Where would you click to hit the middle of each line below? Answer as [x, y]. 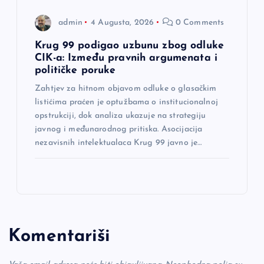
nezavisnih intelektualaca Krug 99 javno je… [118, 143]
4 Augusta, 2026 [123, 22]
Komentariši [60, 236]
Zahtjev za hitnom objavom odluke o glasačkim [126, 89]
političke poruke [75, 71]
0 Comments [199, 22]
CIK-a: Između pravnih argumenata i [126, 58]
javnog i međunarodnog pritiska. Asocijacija [119, 130]
